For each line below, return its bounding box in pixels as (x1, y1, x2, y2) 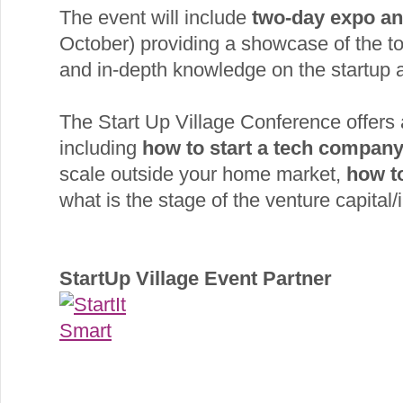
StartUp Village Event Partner (59, 266, 332, 290)
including (59, 136, 142, 159)
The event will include (59, 5, 252, 29)
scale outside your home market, (59, 162, 346, 185)
